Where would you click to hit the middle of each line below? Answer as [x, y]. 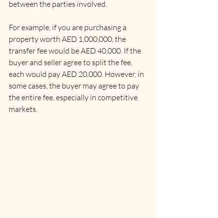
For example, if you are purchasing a [68, 27]
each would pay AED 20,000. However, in [77, 74]
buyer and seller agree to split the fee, [71, 62]
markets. [23, 109]
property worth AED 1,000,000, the [68, 39]
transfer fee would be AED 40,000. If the [76, 51]
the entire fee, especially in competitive [74, 97]
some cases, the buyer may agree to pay [75, 86]
